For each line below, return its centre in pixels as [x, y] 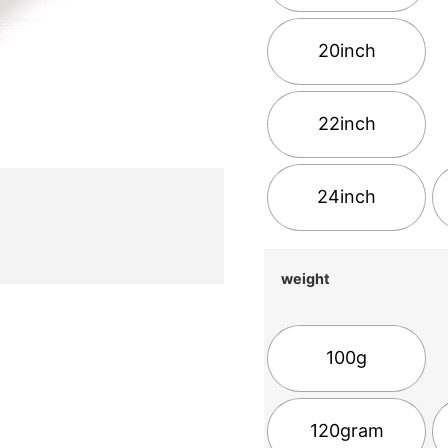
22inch [346, 124]
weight [305, 279]
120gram [346, 431]
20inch [346, 51]
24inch [347, 197]
